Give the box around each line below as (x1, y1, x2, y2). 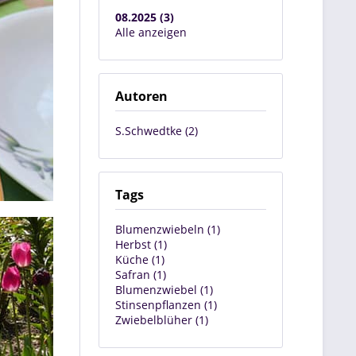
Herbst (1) (115, 237, 167, 252)
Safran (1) (115, 267, 166, 282)
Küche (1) (115, 252, 164, 267)
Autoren (115, 87, 168, 105)
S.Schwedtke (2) (115, 123, 198, 138)
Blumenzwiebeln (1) (115, 222, 220, 237)
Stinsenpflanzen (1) (115, 297, 217, 312)
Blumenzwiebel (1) (115, 282, 213, 297)
